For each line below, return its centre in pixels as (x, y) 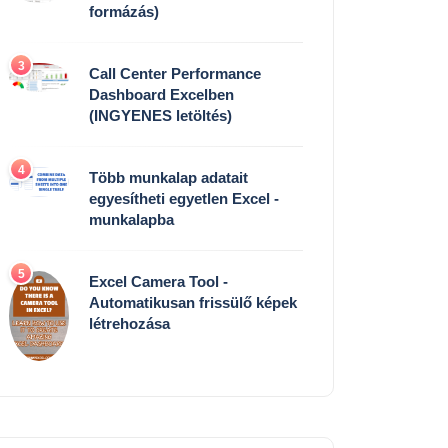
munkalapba (131, 220)
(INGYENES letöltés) (160, 116)
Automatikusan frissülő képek (193, 303)
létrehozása (129, 324)
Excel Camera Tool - (158, 282)
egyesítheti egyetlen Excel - (184, 199)
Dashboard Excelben (161, 95)
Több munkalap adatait (168, 178)
